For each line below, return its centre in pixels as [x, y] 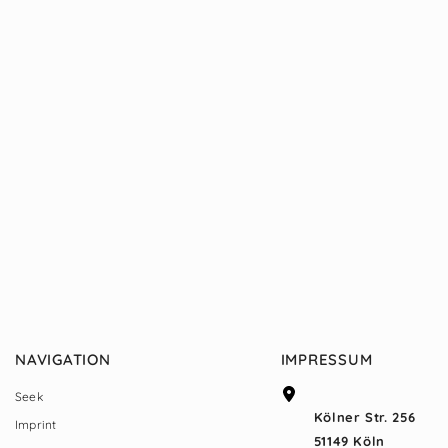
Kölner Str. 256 [364, 417]
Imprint [36, 425]
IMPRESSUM [326, 360]
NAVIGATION [63, 360]
